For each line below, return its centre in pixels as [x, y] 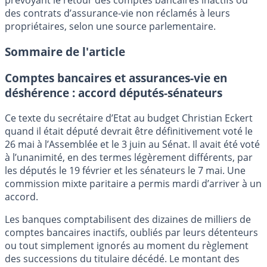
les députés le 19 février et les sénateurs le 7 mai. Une [125, 170]
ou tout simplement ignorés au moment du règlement [127, 245]
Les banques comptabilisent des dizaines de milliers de [128, 219]
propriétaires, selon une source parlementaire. [110, 27]
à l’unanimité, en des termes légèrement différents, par [129, 157]
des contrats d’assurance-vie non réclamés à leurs [117, 13]
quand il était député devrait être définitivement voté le [129, 131]
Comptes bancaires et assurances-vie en [116, 77]
